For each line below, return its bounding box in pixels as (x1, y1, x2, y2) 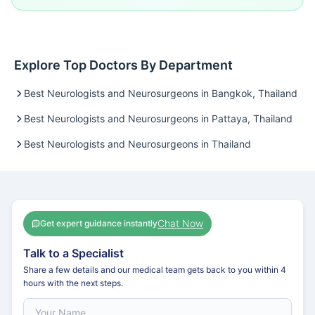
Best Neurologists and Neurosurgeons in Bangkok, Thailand (24, 87, 297, 99)
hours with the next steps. (23, 278, 123, 288)
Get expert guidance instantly (40, 218, 157, 229)
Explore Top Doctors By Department (14, 58, 233, 72)
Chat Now (157, 217, 203, 229)
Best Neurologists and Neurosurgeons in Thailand (24, 138, 251, 150)
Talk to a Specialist (23, 246, 124, 260)
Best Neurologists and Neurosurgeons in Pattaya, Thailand (24, 112, 292, 124)
